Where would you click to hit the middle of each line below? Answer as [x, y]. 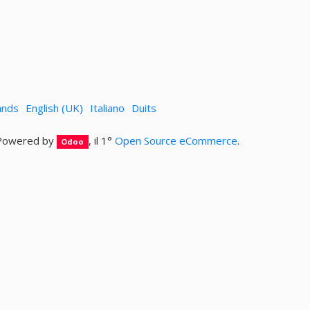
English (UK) [54, 108]
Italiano [107, 108]
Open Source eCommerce [176, 140]
